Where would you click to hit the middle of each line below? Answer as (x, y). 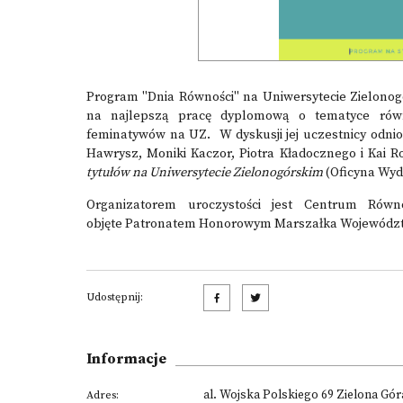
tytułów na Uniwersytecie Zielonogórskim (206, 173)
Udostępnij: (115, 297)
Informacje (126, 359)
